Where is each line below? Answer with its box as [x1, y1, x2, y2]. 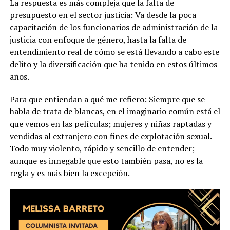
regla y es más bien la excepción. [9, 167, 130, 179]
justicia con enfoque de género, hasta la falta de [9, 34, 186, 46]
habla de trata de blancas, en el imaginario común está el [9, 106, 220, 118]
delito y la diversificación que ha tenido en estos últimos [9, 59, 217, 70]
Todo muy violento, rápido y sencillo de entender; [9, 143, 195, 155]
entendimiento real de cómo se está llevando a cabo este [9, 46, 219, 58]
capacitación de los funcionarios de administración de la [9, 22, 218, 33]
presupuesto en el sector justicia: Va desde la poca [9, 9, 196, 21]
